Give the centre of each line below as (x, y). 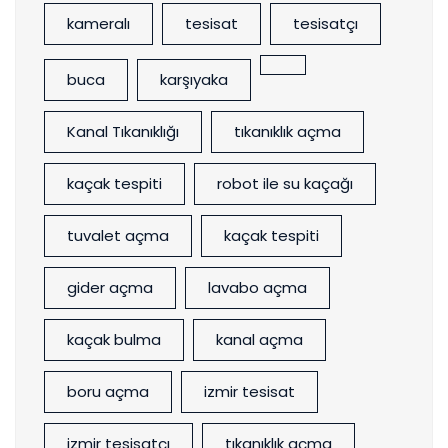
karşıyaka (194, 80)
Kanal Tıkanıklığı (123, 132)
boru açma (108, 392)
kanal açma (259, 340)
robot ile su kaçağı (285, 184)
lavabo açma (257, 288)
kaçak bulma (114, 340)
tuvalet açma (118, 236)
